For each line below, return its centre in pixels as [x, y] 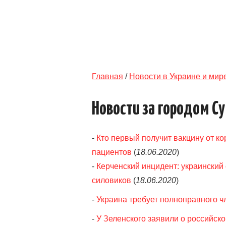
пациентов [112, 152]
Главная [107, 76]
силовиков [111, 180]
